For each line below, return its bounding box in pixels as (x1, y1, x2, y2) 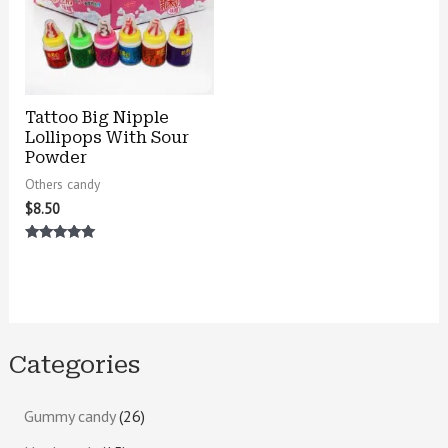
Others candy (24, 174, 100, 193)
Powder (24, 147, 87, 167)
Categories (8, 349, 140, 379)
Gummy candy (23, 405, 115, 426)
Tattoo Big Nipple (24, 107, 169, 127)
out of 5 (24, 270, 70, 285)
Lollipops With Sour (24, 127, 189, 147)
